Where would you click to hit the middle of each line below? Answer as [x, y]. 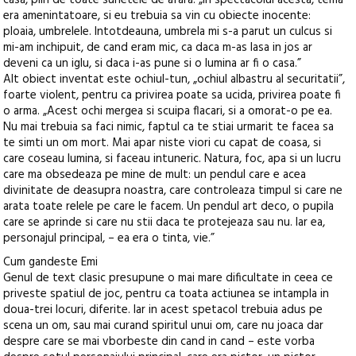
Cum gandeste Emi [51, 263]
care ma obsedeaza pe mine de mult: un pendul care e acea [155, 175]
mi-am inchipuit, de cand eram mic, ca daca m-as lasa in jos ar [158, 48]
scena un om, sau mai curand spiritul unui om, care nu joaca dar [164, 326]
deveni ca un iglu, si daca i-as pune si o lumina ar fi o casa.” [154, 64]
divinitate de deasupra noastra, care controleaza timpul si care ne [173, 191]
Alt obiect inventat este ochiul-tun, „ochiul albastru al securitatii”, [174, 80]
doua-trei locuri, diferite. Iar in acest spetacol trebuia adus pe [163, 310]
